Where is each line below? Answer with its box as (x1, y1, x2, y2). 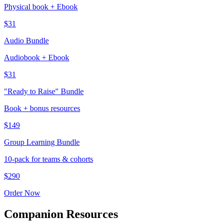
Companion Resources (4, 207, 118, 221)
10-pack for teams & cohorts (4, 154, 93, 163)
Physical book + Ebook (4, 2, 78, 11)
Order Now (4, 188, 40, 197)
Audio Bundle (4, 36, 49, 45)
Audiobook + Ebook (4, 53, 69, 62)
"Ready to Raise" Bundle (4, 87, 84, 96)
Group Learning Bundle (4, 137, 80, 146)
